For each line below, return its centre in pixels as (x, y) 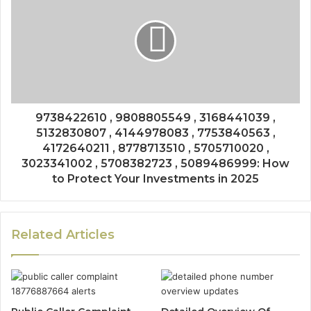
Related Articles (63, 235)
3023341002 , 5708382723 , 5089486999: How (155, 163)
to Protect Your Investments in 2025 (155, 179)
